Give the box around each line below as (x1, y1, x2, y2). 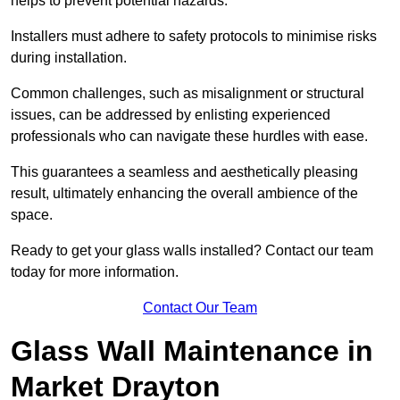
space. (11, 207, 53, 223)
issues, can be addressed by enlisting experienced (11, 107, 330, 123)
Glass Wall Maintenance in (11, 335, 373, 368)
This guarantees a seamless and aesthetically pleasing (11, 164, 358, 180)
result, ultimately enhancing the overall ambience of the (11, 186, 358, 202)
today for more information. (11, 264, 179, 280)
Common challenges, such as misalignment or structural (11, 86, 364, 102)
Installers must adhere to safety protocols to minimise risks (11, 29, 377, 45)
